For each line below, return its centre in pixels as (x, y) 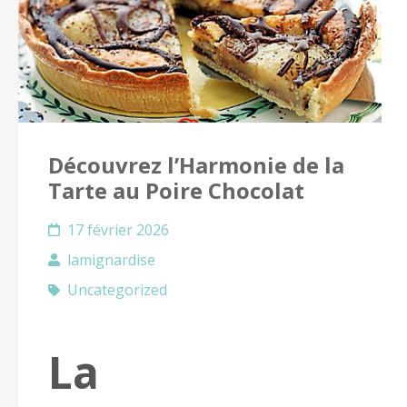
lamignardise (111, 259)
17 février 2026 (118, 229)
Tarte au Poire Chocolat (176, 190)
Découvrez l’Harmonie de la (196, 164)
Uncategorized (117, 289)
